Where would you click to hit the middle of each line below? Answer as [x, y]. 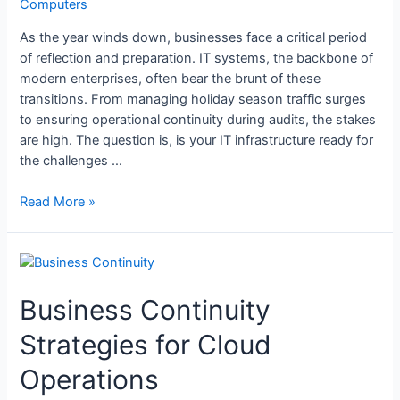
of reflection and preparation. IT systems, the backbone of [197, 58]
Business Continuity [146, 310]
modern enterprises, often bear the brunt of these [171, 78]
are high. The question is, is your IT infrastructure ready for [197, 140]
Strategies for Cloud [146, 345]
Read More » [58, 202]
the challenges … [71, 160]
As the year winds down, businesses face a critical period [194, 37]
